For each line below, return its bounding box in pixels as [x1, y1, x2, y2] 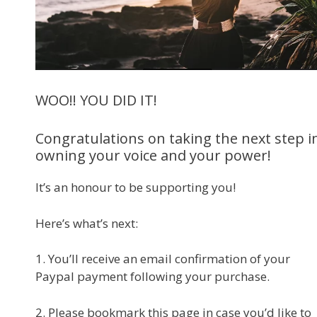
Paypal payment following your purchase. [35, 268, 272, 284]
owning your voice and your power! [35, 146, 275, 165]
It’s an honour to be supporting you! [35, 179, 236, 195]
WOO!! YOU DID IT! [35, 91, 157, 110]
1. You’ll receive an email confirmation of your [35, 250, 290, 267]
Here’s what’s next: [35, 214, 138, 231]
